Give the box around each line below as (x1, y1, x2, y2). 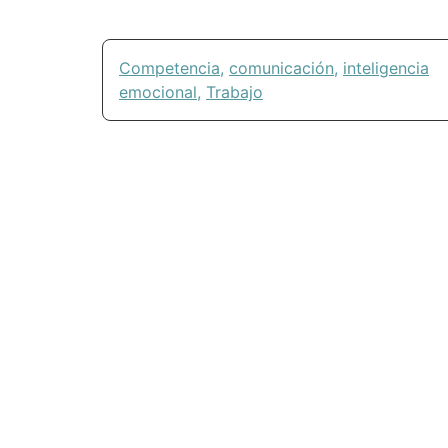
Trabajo (206, 82, 263, 103)
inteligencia (343, 58, 429, 79)
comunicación (229, 58, 334, 79)
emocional (119, 82, 197, 103)
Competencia (119, 58, 220, 79)
